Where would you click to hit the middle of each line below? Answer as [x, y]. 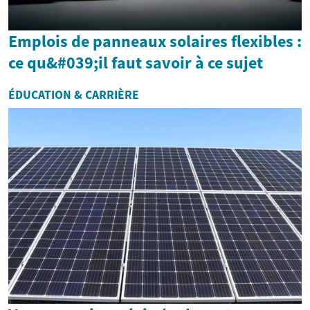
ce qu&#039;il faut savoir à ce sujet [136, 62]
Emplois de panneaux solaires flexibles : [155, 41]
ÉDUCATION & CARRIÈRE [74, 94]
